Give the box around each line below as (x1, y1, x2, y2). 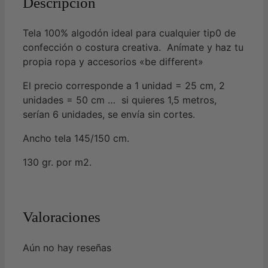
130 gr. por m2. (23, 156, 92, 169)
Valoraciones (23, 209, 100, 226)
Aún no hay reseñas (23, 241, 111, 254)
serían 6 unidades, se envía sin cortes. (23, 108, 195, 121)
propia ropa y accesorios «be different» (23, 56, 203, 68)
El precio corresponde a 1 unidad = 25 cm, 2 (23, 80, 225, 92)
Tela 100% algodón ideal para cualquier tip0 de (23, 27, 236, 39)
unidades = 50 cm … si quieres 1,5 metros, (23, 94, 217, 106)
